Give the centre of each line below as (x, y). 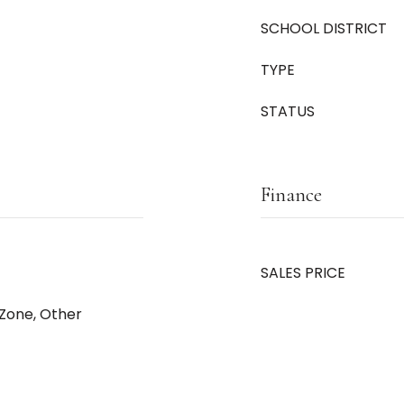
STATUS (288, 111)
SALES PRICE (303, 273)
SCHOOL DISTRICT (324, 28)
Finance (291, 195)
